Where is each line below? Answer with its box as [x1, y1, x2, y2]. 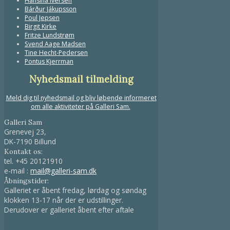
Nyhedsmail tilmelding [29, 73, 133, 86]
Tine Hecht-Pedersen [25, 48, 88, 57]
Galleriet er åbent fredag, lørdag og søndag [4, 185, 146, 195]
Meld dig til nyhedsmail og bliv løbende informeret [6, 93, 157, 102]
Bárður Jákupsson [25, 5, 76, 14]
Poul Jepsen [25, 13, 60, 23]
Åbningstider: [4, 176, 49, 185]
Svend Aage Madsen [25, 40, 86, 49]
